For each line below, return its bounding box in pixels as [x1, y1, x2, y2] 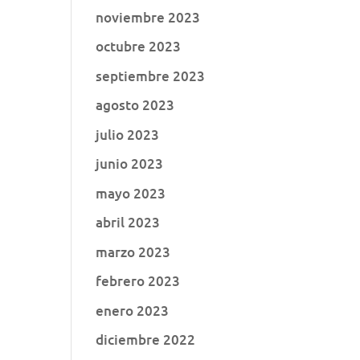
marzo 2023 [96, 242, 171, 261]
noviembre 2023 [96, 7, 201, 27]
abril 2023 [96, 213, 161, 231]
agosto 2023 [96, 96, 175, 114]
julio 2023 [96, 125, 160, 144]
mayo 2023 [96, 183, 166, 202]
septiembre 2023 [96, 66, 206, 85]
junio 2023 [96, 154, 164, 173]
